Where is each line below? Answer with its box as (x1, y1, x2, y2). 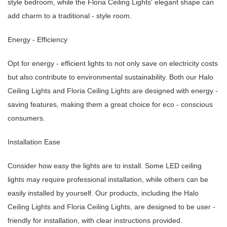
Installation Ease (8, 138, 60, 146)
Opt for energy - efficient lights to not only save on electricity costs (8, 59, 218, 68)
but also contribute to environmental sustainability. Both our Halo (8, 73, 213, 82)
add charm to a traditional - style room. (8, 12, 132, 20)
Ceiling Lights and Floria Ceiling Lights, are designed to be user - (8, 203, 215, 211)
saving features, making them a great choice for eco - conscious (8, 100, 213, 109)
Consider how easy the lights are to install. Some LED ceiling (8, 162, 202, 170)
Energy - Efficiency (8, 35, 67, 44)
